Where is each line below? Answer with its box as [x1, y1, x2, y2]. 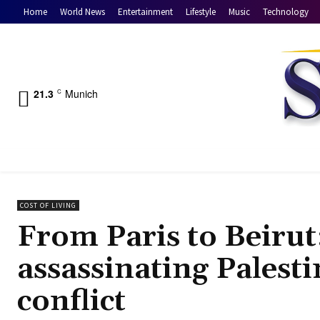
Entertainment [118, 6, 173, 19]
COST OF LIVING [20, 201, 76, 211]
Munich [65, 86, 98, 101]
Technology [263, 6, 309, 19]
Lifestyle [186, 6, 216, 19]
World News [60, 6, 105, 19]
